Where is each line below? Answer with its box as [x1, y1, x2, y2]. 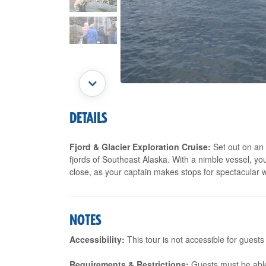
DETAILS [69, 112, 107, 125]
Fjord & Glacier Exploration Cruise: [69, 141, 211, 153]
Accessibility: [69, 233, 125, 245]
